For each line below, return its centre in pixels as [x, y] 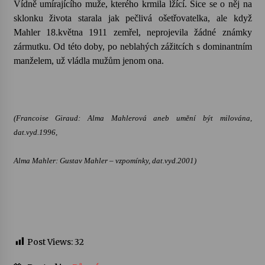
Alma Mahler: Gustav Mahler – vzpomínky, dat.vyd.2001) [105, 161]
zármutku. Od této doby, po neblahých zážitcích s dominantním [132, 46]
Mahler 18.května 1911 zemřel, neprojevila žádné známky [132, 32]
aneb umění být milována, [199, 118]
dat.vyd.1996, [35, 132]
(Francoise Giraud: [50, 118]
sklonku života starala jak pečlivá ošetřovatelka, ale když [132, 18]
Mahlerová [129, 118]
